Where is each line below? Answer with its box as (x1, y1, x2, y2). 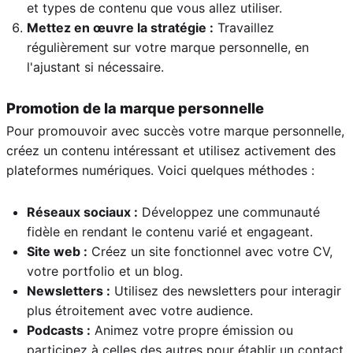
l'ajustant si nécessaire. (27, 58, 164, 75)
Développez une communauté (138, 203, 320, 220)
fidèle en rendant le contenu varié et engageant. (27, 223, 313, 240)
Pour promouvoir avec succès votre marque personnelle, (6, 122, 344, 139)
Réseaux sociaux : (27, 203, 138, 220)
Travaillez (214, 19, 274, 35)
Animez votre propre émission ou (91, 321, 293, 338)
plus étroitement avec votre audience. (27, 302, 253, 318)
